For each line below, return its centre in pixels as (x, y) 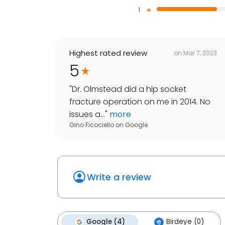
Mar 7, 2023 (200, 53)
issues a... (87, 115)
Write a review (119, 177)
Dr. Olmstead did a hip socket (129, 89)
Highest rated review (108, 53)
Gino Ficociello (92, 125)
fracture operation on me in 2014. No (140, 102)
